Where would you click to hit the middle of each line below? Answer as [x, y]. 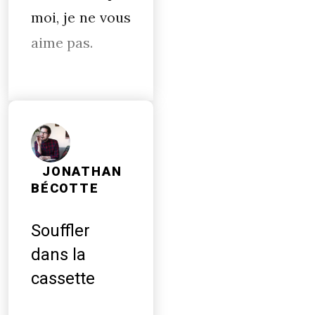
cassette [63, 278]
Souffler [60, 231]
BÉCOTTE [65, 188]
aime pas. [62, 43]
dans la [58, 255]
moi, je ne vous [81, 17]
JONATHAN [82, 172]
